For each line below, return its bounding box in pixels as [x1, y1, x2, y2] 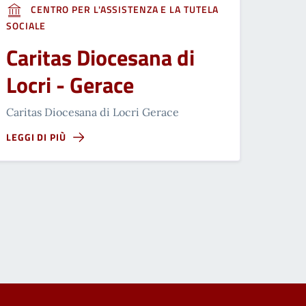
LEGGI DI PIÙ [6, 130, 66, 145]
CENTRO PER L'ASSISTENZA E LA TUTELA [28, 1, 219, 16]
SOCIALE [6, 18, 46, 33]
